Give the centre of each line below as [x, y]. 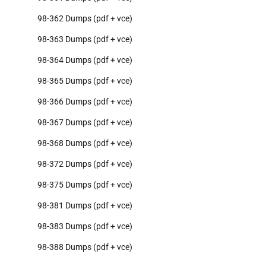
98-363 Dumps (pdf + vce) [85, 39]
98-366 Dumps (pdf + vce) [85, 102]
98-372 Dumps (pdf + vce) [85, 164]
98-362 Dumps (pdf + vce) [85, 19]
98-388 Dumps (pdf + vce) [85, 247]
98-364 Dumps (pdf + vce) [85, 60]
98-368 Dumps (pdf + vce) [85, 143]
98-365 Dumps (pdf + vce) [85, 81]
